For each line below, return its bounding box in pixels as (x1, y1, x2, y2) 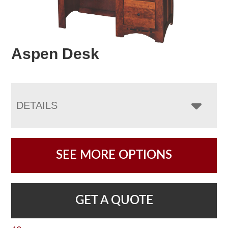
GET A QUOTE (75, 194, 153, 207)
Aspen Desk (11, 45, 100, 62)
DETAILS (16, 99, 58, 111)
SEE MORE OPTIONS (56, 149, 172, 161)
